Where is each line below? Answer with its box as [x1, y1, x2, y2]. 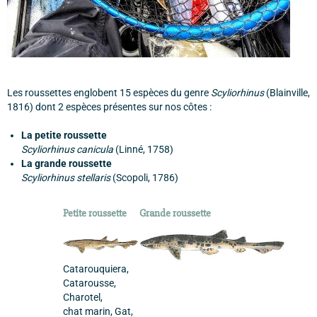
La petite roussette [21, 129, 107, 141]
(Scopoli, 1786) [110, 172, 178, 183]
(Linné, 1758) [113, 144, 173, 155]
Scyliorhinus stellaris [21, 172, 110, 183]
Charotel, [63, 292, 103, 303]
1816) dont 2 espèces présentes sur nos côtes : [7, 101, 212, 113]
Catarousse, [63, 277, 116, 289]
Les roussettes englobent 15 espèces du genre [7, 87, 211, 98]
